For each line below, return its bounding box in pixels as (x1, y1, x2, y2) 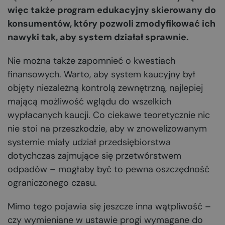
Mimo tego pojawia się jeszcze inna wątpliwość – (8, 200, 211, 212)
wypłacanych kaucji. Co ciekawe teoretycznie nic (8, 109, 210, 121)
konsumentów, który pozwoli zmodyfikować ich (8, 18, 215, 30)
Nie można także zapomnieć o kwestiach (8, 55, 175, 67)
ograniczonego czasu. (8, 177, 97, 189)
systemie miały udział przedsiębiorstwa (8, 136, 171, 148)
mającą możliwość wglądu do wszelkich (8, 95, 171, 107)
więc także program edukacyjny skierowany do (8, 4, 216, 16)
